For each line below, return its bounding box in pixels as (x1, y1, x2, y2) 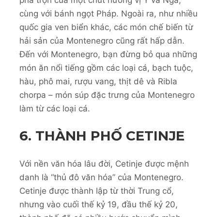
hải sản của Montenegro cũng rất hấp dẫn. (19, 35, 185, 46)
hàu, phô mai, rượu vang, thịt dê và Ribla (19, 76, 177, 86)
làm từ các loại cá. (19, 103, 90, 113)
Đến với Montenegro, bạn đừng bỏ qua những (19, 49, 197, 59)
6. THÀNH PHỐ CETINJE (19, 127, 185, 144)
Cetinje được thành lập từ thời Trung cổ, (19, 186, 174, 196)
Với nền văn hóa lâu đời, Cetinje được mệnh (19, 159, 189, 169)
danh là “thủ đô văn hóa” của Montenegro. (19, 172, 184, 183)
